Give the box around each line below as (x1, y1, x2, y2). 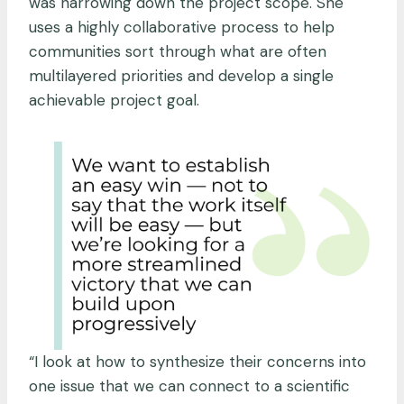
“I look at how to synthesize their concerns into (29, 351, 366, 372)
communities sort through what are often (29, 41, 326, 61)
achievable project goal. (29, 89, 199, 110)
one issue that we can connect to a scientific (29, 375, 350, 396)
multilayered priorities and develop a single (29, 65, 334, 86)
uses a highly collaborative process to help (29, 16, 335, 37)
